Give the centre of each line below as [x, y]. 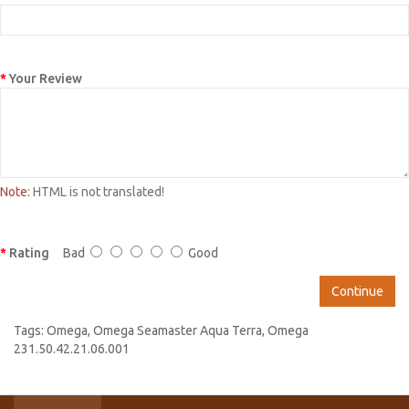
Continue [357, 291]
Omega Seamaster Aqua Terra [178, 330]
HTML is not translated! [97, 191]
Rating [29, 252]
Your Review [46, 78]
